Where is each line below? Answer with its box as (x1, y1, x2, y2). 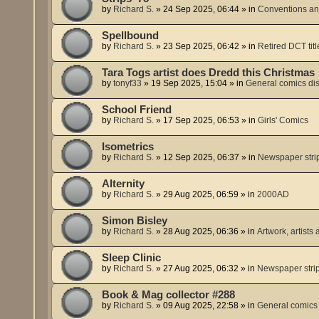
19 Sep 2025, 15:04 (151, 78, 228, 88)
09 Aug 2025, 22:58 (163, 300, 239, 310)
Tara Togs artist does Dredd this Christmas (102, 66, 315, 78)
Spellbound (102, 29, 159, 41)
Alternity (102, 177, 145, 189)
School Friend (102, 103, 172, 115)
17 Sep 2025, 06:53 (163, 115, 240, 125)
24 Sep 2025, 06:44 (163, 4, 240, 14)
